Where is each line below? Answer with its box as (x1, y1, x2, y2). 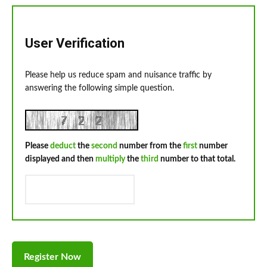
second (91, 142, 117, 151)
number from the (117, 142, 183, 151)
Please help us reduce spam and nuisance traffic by (25, 71, 212, 80)
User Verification (25, 36, 125, 51)
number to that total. (159, 155, 235, 164)
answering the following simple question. (25, 84, 174, 93)
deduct (50, 142, 76, 151)
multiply (95, 155, 125, 164)
